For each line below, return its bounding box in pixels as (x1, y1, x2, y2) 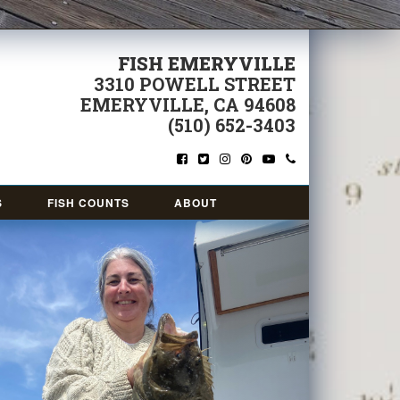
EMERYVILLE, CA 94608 (80, 93, 296, 116)
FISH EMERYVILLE (118, 52, 296, 75)
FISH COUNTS (46, 195, 129, 211)
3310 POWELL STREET (94, 72, 296, 96)
